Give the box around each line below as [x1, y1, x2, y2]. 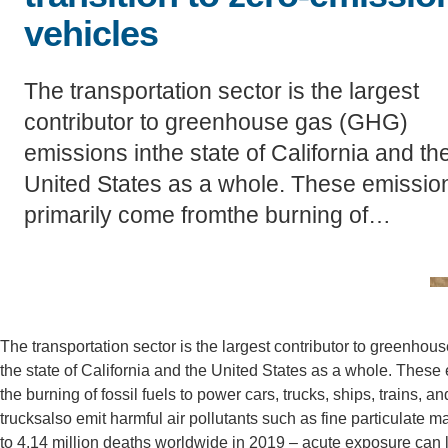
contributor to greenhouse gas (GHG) [24, 108, 408, 135]
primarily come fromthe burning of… [24, 201, 391, 228]
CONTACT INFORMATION [148, 27, 318, 44]
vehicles [24, 12, 158, 54]
